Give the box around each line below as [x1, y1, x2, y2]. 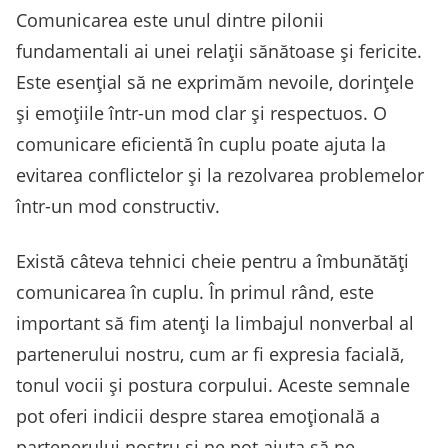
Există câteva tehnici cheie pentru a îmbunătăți [16, 249, 409, 274]
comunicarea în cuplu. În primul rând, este [16, 280, 374, 305]
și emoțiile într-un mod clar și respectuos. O [16, 101, 387, 126]
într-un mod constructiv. [16, 194, 220, 219]
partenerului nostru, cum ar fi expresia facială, [16, 342, 404, 367]
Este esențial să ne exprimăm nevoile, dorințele [16, 70, 414, 95]
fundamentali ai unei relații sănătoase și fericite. [16, 39, 422, 64]
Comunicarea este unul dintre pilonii [16, 8, 324, 33]
